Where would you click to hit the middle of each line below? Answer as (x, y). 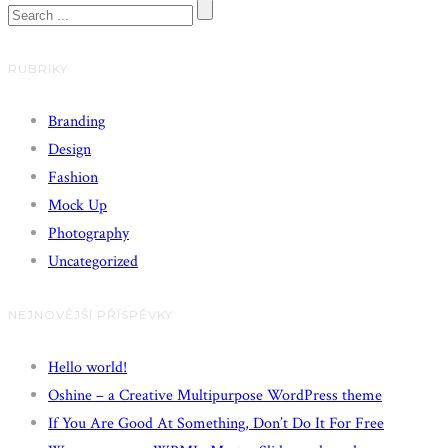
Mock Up (77, 205)
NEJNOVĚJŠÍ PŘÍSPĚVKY (90, 314)
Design (69, 149)
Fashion (73, 177)
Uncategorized (93, 261)
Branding (76, 121)
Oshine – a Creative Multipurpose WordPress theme (215, 395)
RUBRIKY (38, 68)
